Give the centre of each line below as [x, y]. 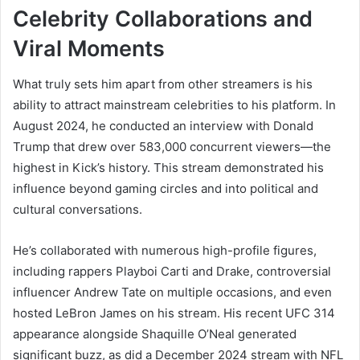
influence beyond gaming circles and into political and [166, 189]
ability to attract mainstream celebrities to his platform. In [174, 105]
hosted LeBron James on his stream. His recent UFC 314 [174, 313]
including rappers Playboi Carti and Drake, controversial [172, 272]
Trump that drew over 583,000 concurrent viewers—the [172, 147]
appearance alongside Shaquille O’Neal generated [155, 334]
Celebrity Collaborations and [163, 18]
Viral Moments [89, 48]
